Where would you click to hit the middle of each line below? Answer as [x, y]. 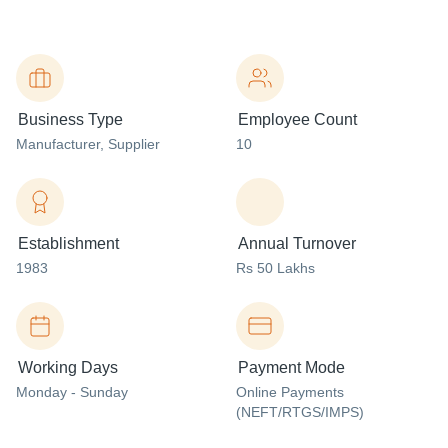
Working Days [68, 367]
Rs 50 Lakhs [275, 268]
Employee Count [297, 119]
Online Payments [290, 392]
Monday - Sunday [72, 392]
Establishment [68, 243]
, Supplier [130, 144]
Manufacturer [58, 144]
